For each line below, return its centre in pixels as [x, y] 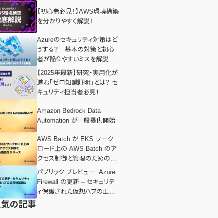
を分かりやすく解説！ [65, 21]
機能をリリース [58, 168]
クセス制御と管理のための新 [77, 158]
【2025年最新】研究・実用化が [77, 73]
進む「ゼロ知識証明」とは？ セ [77, 82]
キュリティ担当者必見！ [68, 92]
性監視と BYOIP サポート [73, 201]
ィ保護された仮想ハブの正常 [76, 191]
